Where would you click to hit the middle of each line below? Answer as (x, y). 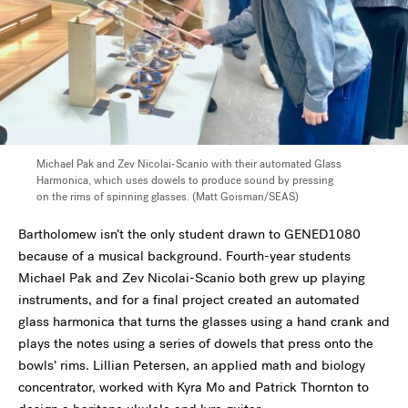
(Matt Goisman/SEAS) (244, 196)
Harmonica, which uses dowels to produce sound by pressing (185, 180)
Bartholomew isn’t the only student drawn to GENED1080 (189, 234)
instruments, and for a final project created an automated (189, 299)
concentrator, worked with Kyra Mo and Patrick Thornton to (194, 387)
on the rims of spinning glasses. (113, 196)
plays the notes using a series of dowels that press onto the (196, 343)
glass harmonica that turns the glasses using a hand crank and (204, 321)
